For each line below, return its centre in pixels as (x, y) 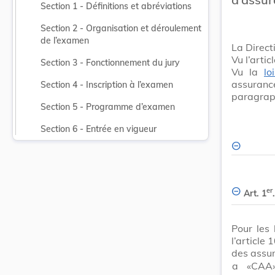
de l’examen (65, 41)
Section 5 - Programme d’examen (108, 107)
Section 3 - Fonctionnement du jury (110, 63)
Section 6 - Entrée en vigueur (99, 129)
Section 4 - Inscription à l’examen (107, 85)
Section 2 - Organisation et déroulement (121, 28)
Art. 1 (255, 193)
